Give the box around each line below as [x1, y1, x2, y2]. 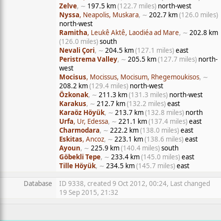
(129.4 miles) [89, 81, 128, 90]
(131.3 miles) [129, 90, 168, 99]
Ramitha [59, 28, 87, 37]
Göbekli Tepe [59, 152, 101, 161]
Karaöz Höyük [59, 108, 105, 117]
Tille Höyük [59, 161, 96, 170]
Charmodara [59, 126, 100, 135]
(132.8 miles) [145, 108, 184, 117]
